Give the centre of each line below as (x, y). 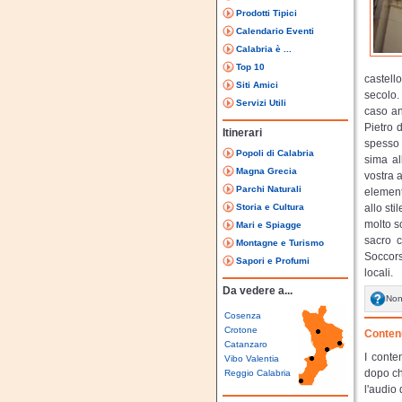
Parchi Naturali (269, 189)
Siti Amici (257, 85)
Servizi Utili (261, 103)
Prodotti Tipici (267, 13)
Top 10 (250, 67)
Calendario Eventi (275, 31)
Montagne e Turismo (280, 243)
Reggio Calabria (258, 373)
